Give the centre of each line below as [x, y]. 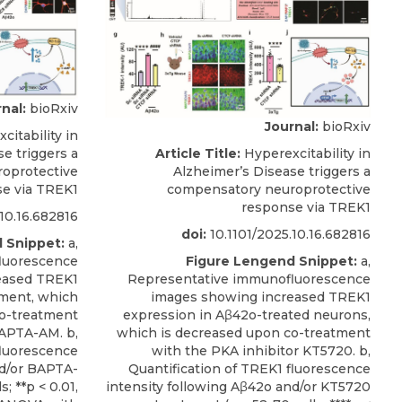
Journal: [292, 126]
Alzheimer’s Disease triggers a [272, 171]
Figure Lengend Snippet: [271, 261]
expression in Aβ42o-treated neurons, [247, 315]
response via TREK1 [306, 207]
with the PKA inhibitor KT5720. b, [261, 350]
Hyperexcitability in [306, 153]
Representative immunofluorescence [249, 279]
